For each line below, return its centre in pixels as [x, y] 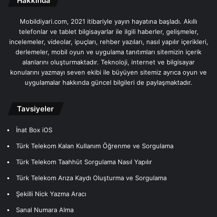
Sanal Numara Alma [45, 209]
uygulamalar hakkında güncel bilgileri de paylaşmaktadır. [108, 82]
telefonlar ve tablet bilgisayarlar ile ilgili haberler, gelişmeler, [108, 31]
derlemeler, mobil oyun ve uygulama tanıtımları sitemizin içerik [108, 52]
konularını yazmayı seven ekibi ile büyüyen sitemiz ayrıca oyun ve [108, 72]
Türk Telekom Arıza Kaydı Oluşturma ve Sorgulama [91, 178]
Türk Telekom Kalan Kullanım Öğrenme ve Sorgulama [95, 146]
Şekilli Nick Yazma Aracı [51, 194]
